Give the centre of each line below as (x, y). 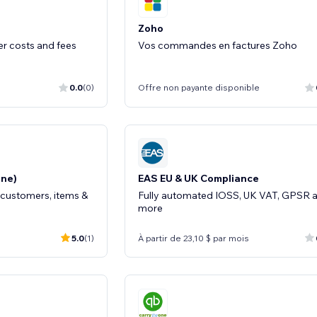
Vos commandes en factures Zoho (218, 45)
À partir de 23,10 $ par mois (194, 238)
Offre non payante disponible (199, 87)
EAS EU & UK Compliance (198, 178)
